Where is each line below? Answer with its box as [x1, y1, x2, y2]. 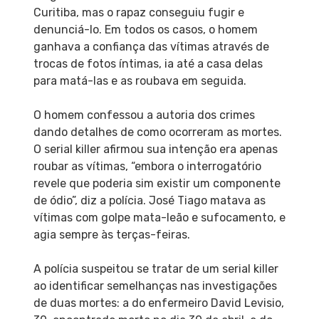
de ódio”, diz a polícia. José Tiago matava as [33, 193, 266, 207]
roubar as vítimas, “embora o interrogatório [33, 159, 261, 173]
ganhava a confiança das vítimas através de [33, 39, 269, 53]
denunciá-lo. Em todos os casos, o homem [33, 22, 258, 36]
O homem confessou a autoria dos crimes [33, 108, 255, 122]
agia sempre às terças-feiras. [33, 227, 190, 241]
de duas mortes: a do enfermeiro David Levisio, [33, 296, 284, 310]
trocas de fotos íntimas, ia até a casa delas [33, 56, 263, 70]
